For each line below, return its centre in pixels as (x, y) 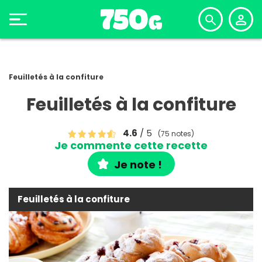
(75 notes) (176, 133)
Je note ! (138, 164)
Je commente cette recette (131, 145)
